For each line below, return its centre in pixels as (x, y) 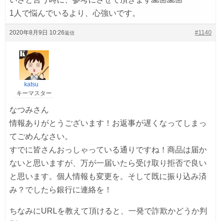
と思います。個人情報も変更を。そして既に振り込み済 (108, 176)
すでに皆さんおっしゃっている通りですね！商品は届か (108, 149)
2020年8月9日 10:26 (37, 32)
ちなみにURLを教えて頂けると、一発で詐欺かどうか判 (108, 211)
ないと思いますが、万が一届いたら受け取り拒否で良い (108, 163)
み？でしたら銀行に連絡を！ (61, 189)
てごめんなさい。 (41, 136)
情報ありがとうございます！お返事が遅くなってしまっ (108, 123)
